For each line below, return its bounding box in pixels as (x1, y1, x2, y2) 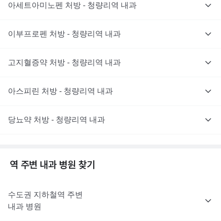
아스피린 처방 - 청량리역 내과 (8, 87, 113, 95)
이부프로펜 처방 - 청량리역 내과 (8, 30, 121, 38)
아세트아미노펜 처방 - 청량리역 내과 (8, 1, 137, 9)
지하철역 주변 (32, 190, 83, 199)
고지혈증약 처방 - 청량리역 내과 (8, 58, 121, 67)
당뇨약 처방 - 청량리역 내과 (8, 115, 105, 124)
